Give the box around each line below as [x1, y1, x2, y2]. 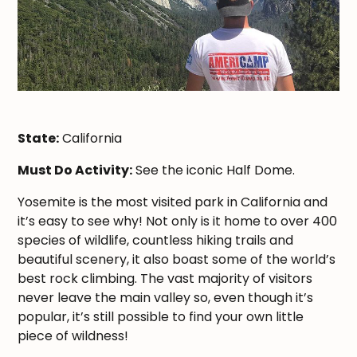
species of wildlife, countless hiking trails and [18, 231, 294, 250]
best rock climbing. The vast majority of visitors [18, 269, 313, 288]
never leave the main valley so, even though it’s [18, 288, 314, 308]
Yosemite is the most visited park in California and [18, 193, 328, 212]
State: [18, 129, 60, 148]
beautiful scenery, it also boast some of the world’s [18, 250, 336, 269]
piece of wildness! [18, 327, 129, 346]
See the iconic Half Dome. [132, 161, 296, 180]
